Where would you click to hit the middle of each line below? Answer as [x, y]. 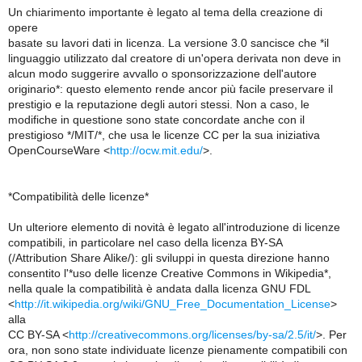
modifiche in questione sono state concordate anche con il [156, 120]
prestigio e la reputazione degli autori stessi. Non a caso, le [159, 104]
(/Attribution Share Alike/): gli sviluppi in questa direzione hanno [169, 258]
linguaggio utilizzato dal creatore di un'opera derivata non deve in [175, 58]
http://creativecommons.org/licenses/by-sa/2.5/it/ [192, 335]
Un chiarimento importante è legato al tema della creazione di [165, 12]
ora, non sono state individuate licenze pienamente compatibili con [178, 350]
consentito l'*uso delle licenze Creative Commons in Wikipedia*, [170, 273]
